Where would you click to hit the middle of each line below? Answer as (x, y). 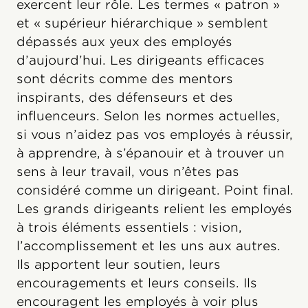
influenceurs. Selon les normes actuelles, (148, 116)
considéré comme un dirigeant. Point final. (155, 190)
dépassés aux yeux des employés (124, 42)
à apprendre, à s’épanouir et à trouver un (151, 153)
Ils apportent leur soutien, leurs (119, 264)
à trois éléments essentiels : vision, (129, 227)
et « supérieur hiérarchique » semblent (142, 23)
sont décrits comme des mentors (125, 79)
